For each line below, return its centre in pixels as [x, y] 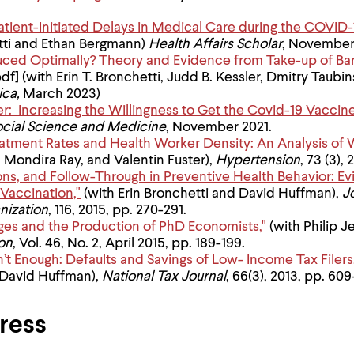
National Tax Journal [164, 277]
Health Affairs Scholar [215, 44]
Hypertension [258, 160]
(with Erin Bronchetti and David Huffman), [211, 194]
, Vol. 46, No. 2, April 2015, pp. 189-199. [129, 243]
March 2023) [62, 94]
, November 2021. [219, 127]
